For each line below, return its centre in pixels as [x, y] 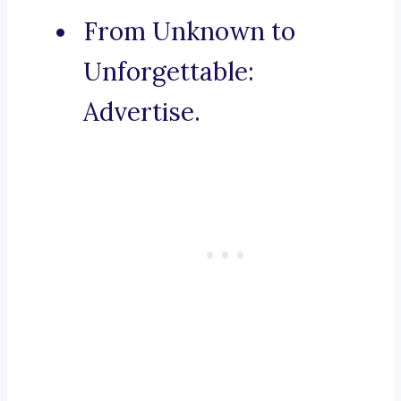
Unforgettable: [169, 72]
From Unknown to [189, 32]
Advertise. [142, 112]
